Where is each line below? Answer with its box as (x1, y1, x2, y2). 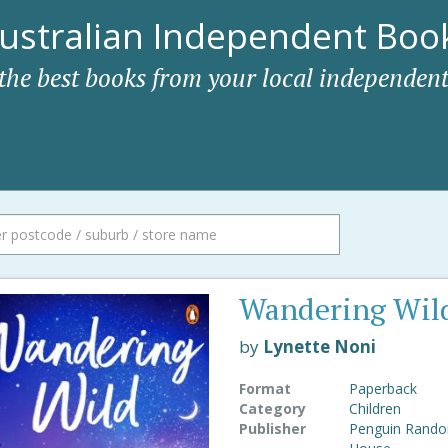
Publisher (238, 419, 306, 438)
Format (238, 379, 291, 398)
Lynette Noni (262, 335, 376, 358)
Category (238, 399, 306, 418)
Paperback (348, 379, 417, 398)
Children (348, 399, 401, 418)
